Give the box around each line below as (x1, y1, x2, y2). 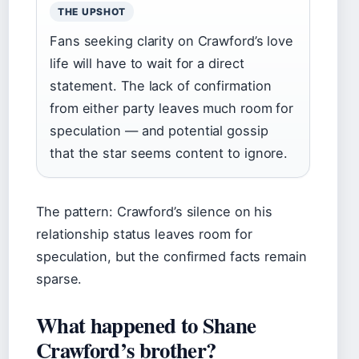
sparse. (36, 271, 83, 287)
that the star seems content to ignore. (50, 145, 288, 161)
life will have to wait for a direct (50, 55, 244, 71)
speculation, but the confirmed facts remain (36, 248, 307, 264)
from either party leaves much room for (50, 100, 294, 116)
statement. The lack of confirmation (50, 78, 272, 94)
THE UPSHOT (58, 6, 127, 18)
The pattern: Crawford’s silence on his (36, 204, 273, 220)
